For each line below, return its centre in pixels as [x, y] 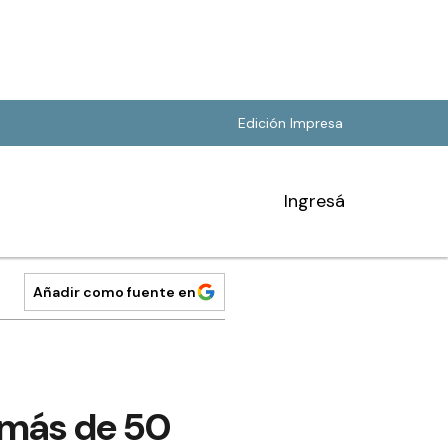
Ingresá [314, 201]
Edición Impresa [290, 123]
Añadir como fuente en [114, 292]
